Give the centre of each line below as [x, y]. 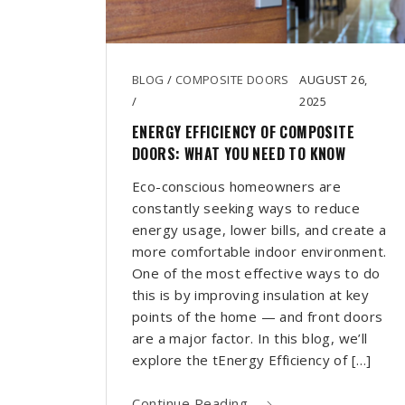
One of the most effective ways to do [256, 273]
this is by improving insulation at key [251, 295]
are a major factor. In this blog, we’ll [250, 339]
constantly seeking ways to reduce [246, 208]
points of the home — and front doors [258, 317]
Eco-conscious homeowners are [237, 187]
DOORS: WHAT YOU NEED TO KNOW [239, 154]
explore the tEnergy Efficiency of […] [252, 360]
